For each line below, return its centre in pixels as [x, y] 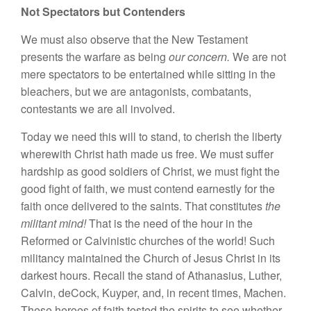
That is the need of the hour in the [171, 224]
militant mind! [55, 224]
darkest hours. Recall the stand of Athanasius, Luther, [151, 276]
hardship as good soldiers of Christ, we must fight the [150, 171]
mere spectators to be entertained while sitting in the [148, 74]
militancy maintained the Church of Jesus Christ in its [151, 258]
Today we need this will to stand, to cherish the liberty [151, 137]
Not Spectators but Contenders [103, 12]
